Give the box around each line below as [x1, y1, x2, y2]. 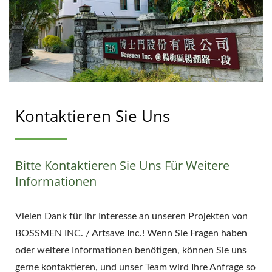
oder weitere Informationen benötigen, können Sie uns [15, 245, 246, 256]
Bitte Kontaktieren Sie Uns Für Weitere [15, 157, 229, 174]
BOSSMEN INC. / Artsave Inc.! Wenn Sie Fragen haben [15, 228, 247, 239]
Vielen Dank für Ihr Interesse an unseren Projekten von [15, 211, 248, 222]
